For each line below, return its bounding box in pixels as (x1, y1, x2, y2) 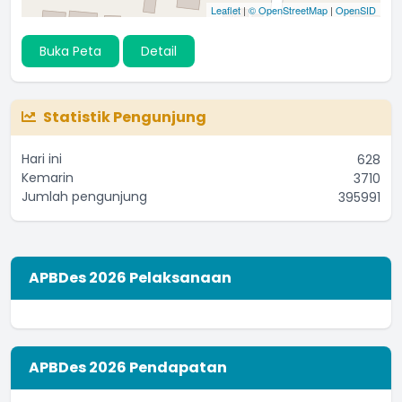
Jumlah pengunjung (22, 187, 147, 205)
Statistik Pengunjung (43, 106, 206, 127)
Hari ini (22, 149, 62, 168)
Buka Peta (39, 41, 101, 60)
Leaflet (211, 2, 240, 17)
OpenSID (336, 2, 376, 17)
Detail (141, 41, 177, 60)
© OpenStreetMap (249, 2, 328, 17)
